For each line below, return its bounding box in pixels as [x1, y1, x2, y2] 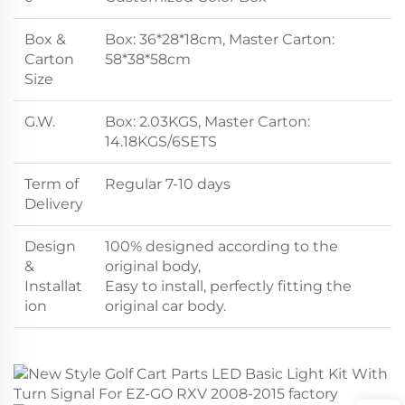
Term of [24, 174, 79, 193]
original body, [105, 257, 201, 275]
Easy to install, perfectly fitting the [105, 277, 352, 295]
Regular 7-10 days [105, 174, 231, 193]
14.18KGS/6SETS [105, 132, 217, 150]
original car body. [105, 297, 226, 315]
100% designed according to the [105, 237, 338, 255]
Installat [24, 277, 82, 295]
